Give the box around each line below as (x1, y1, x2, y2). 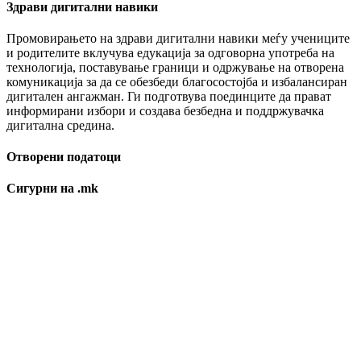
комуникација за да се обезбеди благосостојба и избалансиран (6, 74, 347, 89)
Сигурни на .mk (6, 181, 98, 196)
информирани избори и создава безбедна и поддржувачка (6, 103, 324, 118)
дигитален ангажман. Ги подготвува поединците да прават (6, 89, 331, 103)
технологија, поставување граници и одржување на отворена (6, 60, 344, 74)
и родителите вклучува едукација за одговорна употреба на (6, 45, 334, 60)
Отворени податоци (6, 150, 121, 164)
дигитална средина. (6, 118, 114, 132)
